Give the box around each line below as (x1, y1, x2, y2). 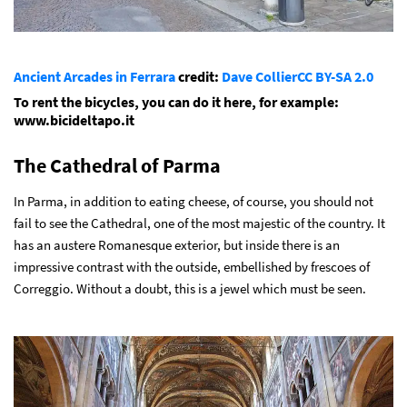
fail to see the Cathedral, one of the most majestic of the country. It (14, 214, 385, 233)
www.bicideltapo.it (14, 111, 134, 130)
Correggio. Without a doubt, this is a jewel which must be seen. (14, 280, 366, 298)
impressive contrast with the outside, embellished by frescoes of (14, 258, 370, 276)
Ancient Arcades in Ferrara (14, 67, 175, 86)
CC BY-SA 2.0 (297, 67, 373, 86)
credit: (175, 67, 222, 86)
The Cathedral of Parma (14, 153, 221, 179)
